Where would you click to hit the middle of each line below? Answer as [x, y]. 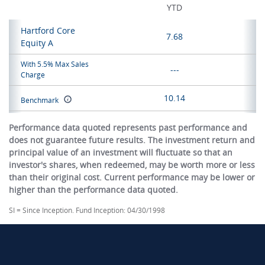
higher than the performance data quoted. [93, 190]
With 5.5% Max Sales [55, 64]
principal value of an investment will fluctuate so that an [121, 152]
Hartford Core [48, 30]
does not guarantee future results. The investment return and [132, 140]
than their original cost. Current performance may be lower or [132, 177]
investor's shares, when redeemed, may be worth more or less [132, 165]
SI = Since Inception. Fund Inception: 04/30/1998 [87, 210]
